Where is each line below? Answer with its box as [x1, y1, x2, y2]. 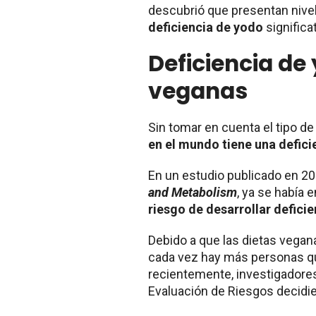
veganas [148, 75, 248, 107]
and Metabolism [148, 184, 237, 200]
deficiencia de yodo [148, 19, 266, 35]
